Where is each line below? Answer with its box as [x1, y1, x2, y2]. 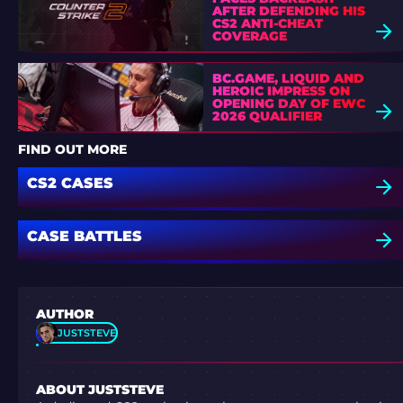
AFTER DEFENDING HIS [211, 3, 365, 20]
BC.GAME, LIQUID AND [211, 70, 364, 87]
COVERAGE [211, 28, 287, 45]
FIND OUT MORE [18, 140, 127, 157]
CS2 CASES [27, 175, 113, 193]
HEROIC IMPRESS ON [211, 83, 350, 100]
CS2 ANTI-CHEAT [211, 15, 323, 32]
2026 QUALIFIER [211, 108, 322, 125]
